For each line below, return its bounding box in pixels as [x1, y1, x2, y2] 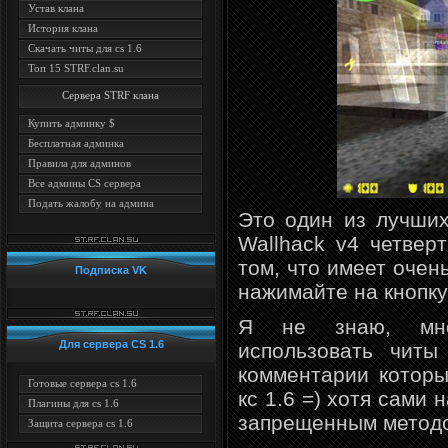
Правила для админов [28, 157, 131, 169]
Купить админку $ [28, 117, 115, 129]
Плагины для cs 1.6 [28, 397, 119, 409]
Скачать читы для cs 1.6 [28, 42, 142, 54]
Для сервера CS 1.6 [58, 338, 164, 350]
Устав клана [28, 2, 84, 14]
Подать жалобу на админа [28, 197, 154, 209]
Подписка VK [75, 264, 147, 276]
